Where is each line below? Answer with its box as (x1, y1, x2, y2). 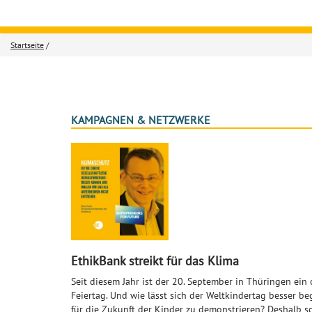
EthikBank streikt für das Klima (71, 253, 239, 269)
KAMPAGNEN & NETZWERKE (71, 113, 210, 127)
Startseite (10, 40, 44, 50)
